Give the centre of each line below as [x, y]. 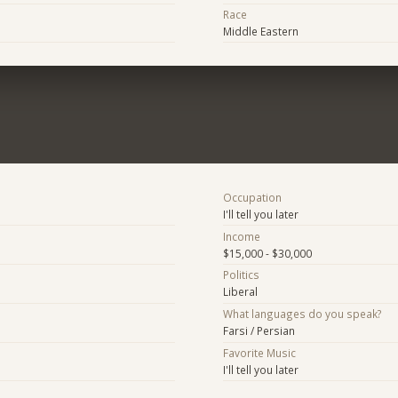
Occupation [252, 197]
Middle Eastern [260, 32]
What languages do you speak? [302, 314]
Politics [241, 275]
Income [241, 236]
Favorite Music [259, 352]
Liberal [240, 292]
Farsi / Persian [259, 331]
